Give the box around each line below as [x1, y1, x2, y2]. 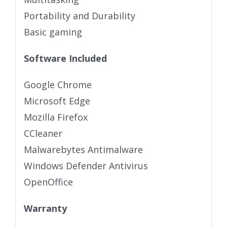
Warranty [23, 202, 67, 215]
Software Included [23, 52, 107, 65]
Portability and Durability [23, 10, 135, 22]
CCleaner [23, 127, 62, 140]
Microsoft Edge [23, 95, 90, 107]
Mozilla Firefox [23, 111, 88, 124]
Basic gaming [23, 26, 82, 39]
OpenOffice [23, 176, 73, 188]
